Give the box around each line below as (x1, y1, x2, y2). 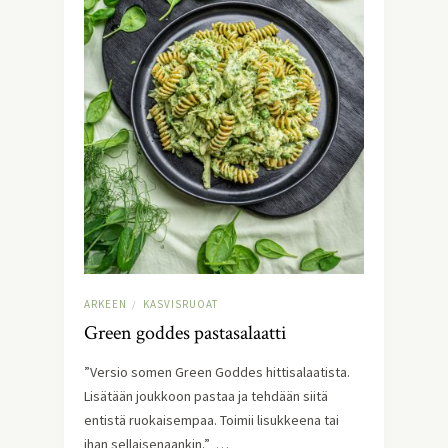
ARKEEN (84, 297, 127, 312)
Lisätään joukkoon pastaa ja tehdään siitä (84, 387, 328, 406)
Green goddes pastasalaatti (84, 320, 287, 347)
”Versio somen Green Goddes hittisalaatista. (84, 363, 350, 382)
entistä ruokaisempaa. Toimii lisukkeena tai (84, 411, 339, 430)
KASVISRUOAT (143, 297, 218, 312)
